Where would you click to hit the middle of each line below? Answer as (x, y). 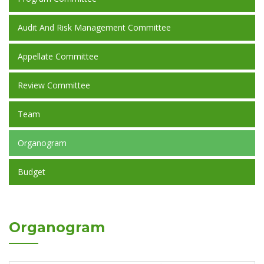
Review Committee (54, 85)
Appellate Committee (58, 56)
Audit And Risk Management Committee (94, 27)
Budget (32, 172)
